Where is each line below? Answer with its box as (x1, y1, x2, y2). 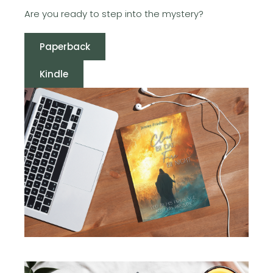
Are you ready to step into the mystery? (24, 7, 204, 20)
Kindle (40, 67, 68, 80)
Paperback (40, 40, 90, 53)
